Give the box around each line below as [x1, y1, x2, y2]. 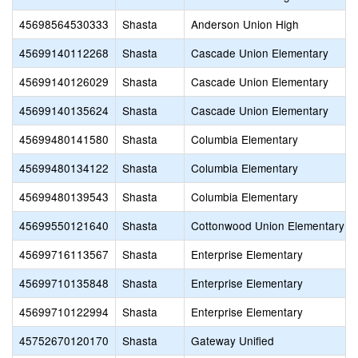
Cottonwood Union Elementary [191, 217, 344, 233]
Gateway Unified [191, 332, 274, 348]
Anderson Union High [191, 16, 299, 32]
